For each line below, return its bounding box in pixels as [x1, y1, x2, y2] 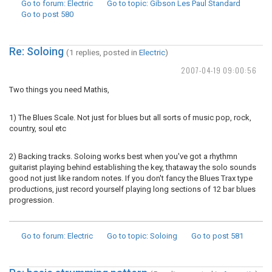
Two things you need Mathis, [9, 85, 109, 94]
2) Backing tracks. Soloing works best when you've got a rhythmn [9, 152, 237, 161]
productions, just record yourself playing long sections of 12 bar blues [9, 185, 256, 194]
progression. [9, 195, 54, 205]
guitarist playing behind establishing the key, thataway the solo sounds [9, 163, 256, 172]
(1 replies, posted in [66, 47, 139, 57]
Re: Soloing [9, 45, 64, 58]
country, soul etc [9, 124, 66, 133]
